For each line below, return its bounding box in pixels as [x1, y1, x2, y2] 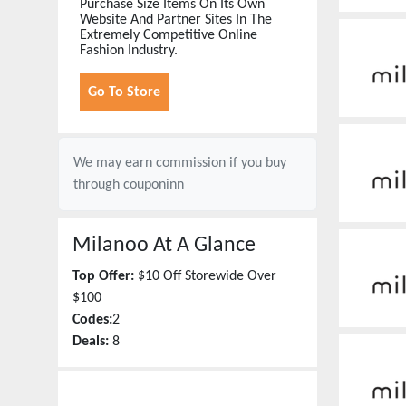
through [73, 178, 123, 192]
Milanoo [72, 235, 149, 256]
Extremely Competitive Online [80, 28, 257, 43]
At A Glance [149, 235, 256, 256]
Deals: [72, 334, 109, 349]
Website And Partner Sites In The [80, 13, 272, 27]
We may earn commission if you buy [73, 156, 286, 170]
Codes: [72, 313, 112, 327]
